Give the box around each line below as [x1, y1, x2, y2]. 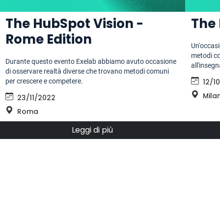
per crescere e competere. [5, 77, 83, 85]
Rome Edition [5, 30, 92, 49]
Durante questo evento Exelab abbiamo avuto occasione [5, 57, 177, 66]
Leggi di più [71, 124, 113, 136]
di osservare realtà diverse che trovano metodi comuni [5, 67, 169, 76]
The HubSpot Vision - [5, 15, 144, 33]
